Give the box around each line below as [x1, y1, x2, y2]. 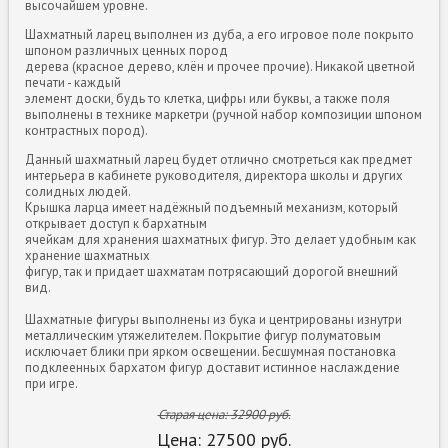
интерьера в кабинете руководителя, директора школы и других [25, 166, 404, 184]
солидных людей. [25, 182, 132, 200]
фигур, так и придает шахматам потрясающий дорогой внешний [25, 262, 399, 280]
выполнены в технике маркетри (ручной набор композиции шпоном [25, 105, 423, 123]
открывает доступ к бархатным [25, 214, 208, 232]
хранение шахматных [25, 246, 151, 264]
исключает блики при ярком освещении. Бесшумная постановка [25, 342, 397, 360]
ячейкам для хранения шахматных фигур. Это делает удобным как [25, 230, 417, 248]
